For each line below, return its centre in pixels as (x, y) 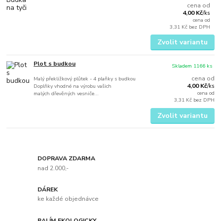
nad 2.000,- (53, 168)
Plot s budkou (55, 63)
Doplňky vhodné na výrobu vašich (73, 86)
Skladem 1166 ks (192, 66)
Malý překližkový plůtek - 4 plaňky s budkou (85, 78)
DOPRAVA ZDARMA (67, 158)
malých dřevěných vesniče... (66, 93)
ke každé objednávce (68, 199)
